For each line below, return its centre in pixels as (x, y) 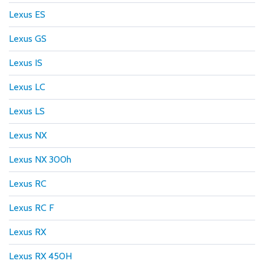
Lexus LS (27, 111)
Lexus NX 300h (40, 159)
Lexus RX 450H (40, 256)
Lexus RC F (32, 207)
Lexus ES (27, 14)
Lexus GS (28, 38)
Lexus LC (27, 87)
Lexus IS (26, 62)
